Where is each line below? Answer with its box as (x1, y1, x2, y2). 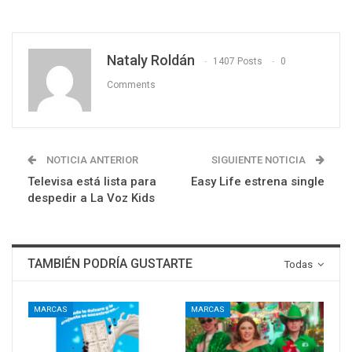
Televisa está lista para (27, 174, 156, 189)
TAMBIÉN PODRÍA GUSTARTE (27, 256, 192, 272)
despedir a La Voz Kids (27, 191, 155, 206)
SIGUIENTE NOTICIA (211, 154, 308, 167)
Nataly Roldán (107, 52, 195, 69)
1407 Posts (213, 56, 262, 68)
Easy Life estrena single (191, 174, 324, 189)
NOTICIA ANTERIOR (44, 154, 138, 167)
